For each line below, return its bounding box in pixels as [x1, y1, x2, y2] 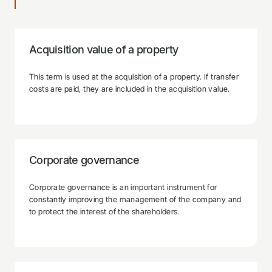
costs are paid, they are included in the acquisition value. [29, 84, 230, 93]
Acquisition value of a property [29, 42, 178, 56]
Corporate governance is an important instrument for [29, 182, 217, 192]
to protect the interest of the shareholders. [29, 206, 180, 216]
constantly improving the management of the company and [29, 194, 242, 204]
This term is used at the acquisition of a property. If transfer [29, 72, 239, 81]
